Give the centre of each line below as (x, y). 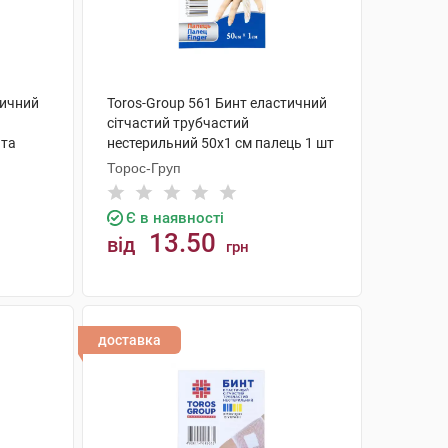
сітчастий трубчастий (177, 123)
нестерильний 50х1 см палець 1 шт (220, 143)
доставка (129, 340)
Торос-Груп (143, 168)
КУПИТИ (231, 320)
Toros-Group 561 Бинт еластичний (216, 103)
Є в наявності (174, 218)
